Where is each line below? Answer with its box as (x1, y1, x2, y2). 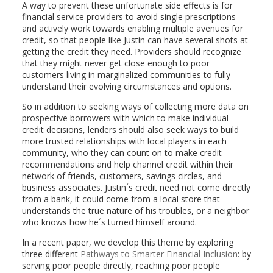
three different (21, 248, 80, 260)
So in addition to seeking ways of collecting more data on (21, 101, 249, 112)
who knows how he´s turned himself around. (21, 216, 197, 228)
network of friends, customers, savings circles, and (21, 170, 222, 182)
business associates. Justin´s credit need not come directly (21, 182, 250, 193)
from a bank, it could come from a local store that (21, 193, 220, 205)
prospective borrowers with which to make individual (21, 112, 229, 124)
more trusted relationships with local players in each (21, 135, 227, 147)
